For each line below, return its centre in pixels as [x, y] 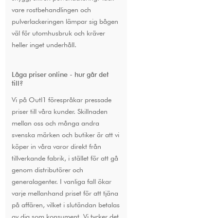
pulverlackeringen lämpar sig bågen [65, 21]
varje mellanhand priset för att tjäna [65, 193]
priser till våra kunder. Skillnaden [59, 111]
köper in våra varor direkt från [56, 146]
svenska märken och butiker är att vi [65, 134]
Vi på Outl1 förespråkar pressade [61, 99]
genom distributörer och [47, 169]
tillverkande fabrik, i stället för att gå [65, 158]
